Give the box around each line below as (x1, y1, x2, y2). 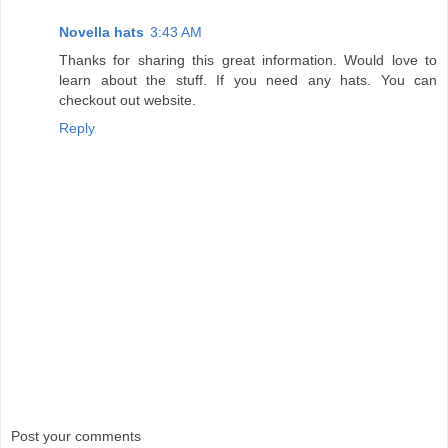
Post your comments (11, 427, 141, 444)
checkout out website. (59, 92, 196, 109)
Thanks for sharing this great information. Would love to (59, 52, 437, 69)
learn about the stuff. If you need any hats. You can (59, 72, 437, 89)
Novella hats (59, 24, 144, 41)
